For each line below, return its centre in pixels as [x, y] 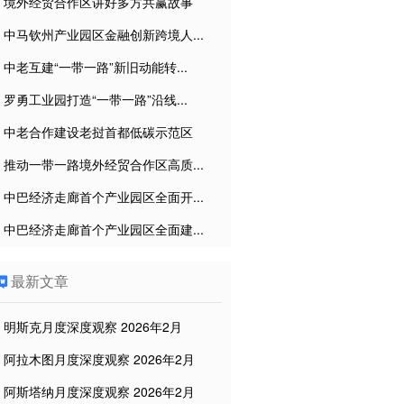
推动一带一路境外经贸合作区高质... [104, 164]
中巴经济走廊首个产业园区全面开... [104, 197]
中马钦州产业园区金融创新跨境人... [104, 34]
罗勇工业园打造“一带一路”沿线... [96, 99]
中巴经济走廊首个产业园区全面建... [104, 229]
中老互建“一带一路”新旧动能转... [96, 67]
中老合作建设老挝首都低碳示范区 [98, 132]
